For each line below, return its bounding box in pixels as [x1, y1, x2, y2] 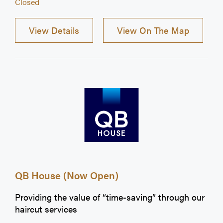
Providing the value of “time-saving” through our [15, 191, 205, 204]
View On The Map [117, 24, 189, 37]
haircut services [15, 203, 77, 216]
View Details [29, 24, 79, 37]
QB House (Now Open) [15, 168, 118, 183]
